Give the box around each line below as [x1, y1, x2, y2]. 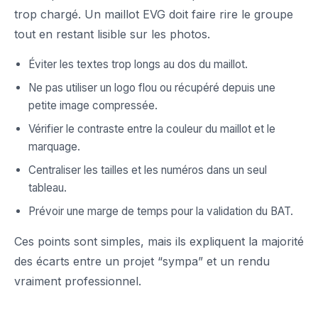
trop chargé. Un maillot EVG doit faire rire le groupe [14, 7, 293, 22]
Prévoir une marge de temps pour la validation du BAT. [28, 204, 293, 219]
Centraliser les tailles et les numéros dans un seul [28, 163, 267, 177]
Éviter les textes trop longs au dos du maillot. [28, 57, 248, 72]
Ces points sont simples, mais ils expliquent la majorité [14, 234, 304, 249]
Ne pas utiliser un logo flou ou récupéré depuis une [28, 81, 275, 95]
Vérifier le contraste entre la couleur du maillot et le [28, 122, 275, 136]
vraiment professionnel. [14, 274, 141, 289]
